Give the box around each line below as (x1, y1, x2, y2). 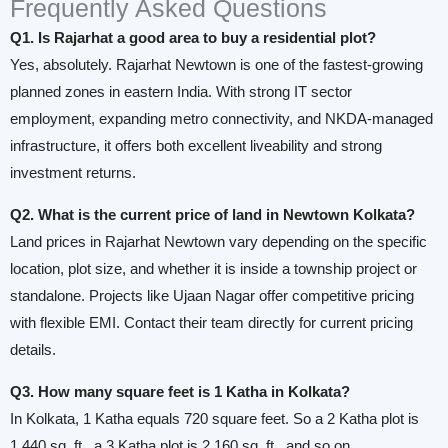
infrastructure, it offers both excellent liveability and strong (10, 138, 382, 155)
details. (10, 342, 56, 359)
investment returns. (10, 165, 136, 182)
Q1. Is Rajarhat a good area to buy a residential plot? (10, 30, 376, 47)
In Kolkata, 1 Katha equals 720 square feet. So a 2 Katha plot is (10, 410, 419, 427)
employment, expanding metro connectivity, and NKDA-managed (10, 111, 433, 128)
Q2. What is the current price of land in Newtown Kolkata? (10, 207, 415, 224)
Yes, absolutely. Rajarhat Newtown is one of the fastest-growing (10, 57, 423, 74)
